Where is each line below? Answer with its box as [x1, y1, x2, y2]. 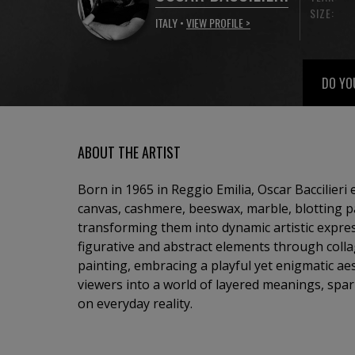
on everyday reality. [78, 295, 193, 312]
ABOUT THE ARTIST [78, 142, 181, 162]
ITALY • [155, 14, 186, 31]
